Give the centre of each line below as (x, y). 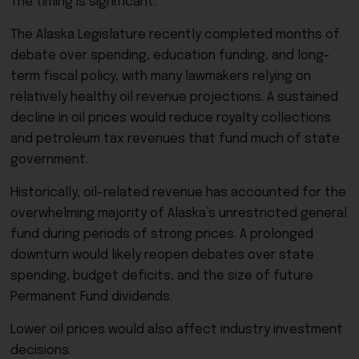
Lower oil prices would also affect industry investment (177, 329)
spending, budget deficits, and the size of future (162, 276)
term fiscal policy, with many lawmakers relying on (161, 76)
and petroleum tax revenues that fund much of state (175, 139)
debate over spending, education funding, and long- (170, 55)
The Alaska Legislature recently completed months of (175, 34)
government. (49, 159)
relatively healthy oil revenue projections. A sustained (174, 97)
